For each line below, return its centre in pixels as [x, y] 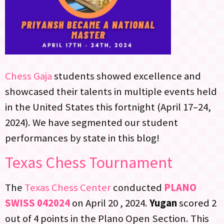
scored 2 [198, 203]
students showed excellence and [126, 76]
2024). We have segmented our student [91, 122]
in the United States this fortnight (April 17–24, [108, 107]
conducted [138, 187]
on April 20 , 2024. [110, 203]
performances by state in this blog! [82, 138]
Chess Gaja [28, 76]
